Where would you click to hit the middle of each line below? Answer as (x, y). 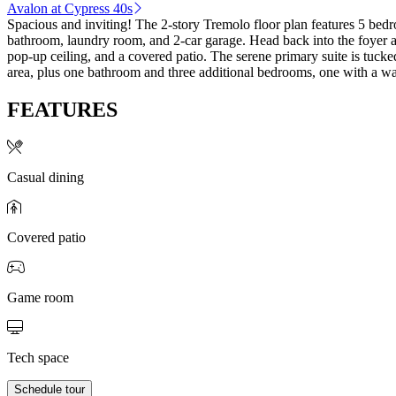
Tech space (38, 357)
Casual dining (46, 177)
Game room (40, 297)
